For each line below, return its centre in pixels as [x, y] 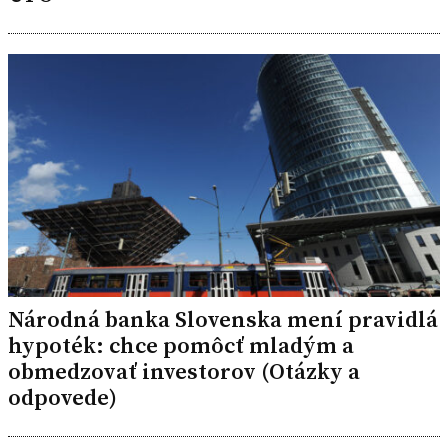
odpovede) [62, 397]
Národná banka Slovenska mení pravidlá [223, 319]
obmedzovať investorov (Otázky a [184, 371]
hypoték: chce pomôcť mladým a [181, 345]
